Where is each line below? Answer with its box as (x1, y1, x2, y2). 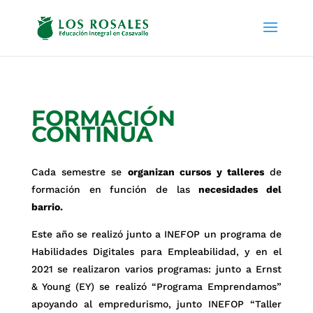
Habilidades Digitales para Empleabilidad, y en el (31, 246, 282, 257)
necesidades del (198, 184, 282, 195)
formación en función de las (31, 184, 199, 195)
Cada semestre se (31, 166, 128, 177)
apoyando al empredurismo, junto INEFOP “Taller (31, 298, 282, 310)
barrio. (31, 201, 63, 212)
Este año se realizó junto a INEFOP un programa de (31, 228, 282, 240)
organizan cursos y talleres (127, 166, 264, 177)
